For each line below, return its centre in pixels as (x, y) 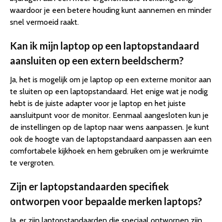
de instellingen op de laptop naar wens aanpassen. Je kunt (110, 127)
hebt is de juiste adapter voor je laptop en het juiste (98, 103)
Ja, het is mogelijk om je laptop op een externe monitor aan (111, 79)
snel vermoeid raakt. (44, 22)
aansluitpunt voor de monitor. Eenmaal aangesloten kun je (109, 115)
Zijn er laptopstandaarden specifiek (89, 186)
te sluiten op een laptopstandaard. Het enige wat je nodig (109, 91)
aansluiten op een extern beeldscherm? (97, 60)
